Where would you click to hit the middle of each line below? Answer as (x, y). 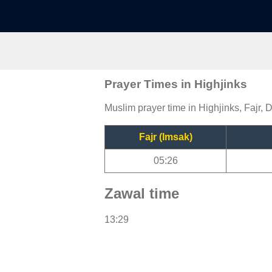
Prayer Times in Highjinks (176, 84)
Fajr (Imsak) (165, 137)
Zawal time (142, 193)
